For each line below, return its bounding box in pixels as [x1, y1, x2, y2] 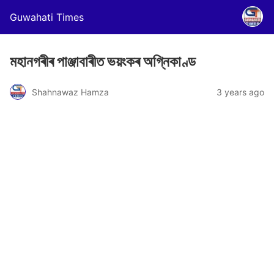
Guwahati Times [10, 11, 84, 23]
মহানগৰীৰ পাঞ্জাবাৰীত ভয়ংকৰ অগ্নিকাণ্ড [10, 53, 196, 70]
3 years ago [217, 86, 264, 97]
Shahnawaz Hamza [32, 86, 109, 97]
